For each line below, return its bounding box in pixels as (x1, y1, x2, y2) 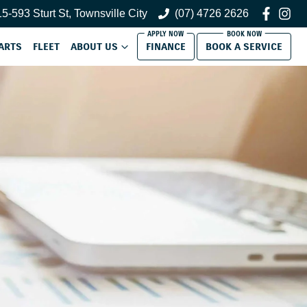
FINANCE (145, 40, 186, 53)
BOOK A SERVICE (206, 40, 282, 53)
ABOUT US (70, 40, 118, 53)
